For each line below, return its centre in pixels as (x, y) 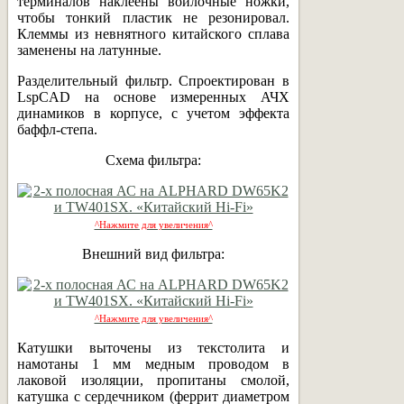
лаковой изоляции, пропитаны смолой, (153, 380)
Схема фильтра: (153, 160)
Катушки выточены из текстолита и (153, 347)
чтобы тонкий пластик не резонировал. (153, 17)
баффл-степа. (57, 129)
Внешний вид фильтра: (153, 253)
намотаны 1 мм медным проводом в (153, 363)
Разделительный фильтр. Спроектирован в (153, 80)
